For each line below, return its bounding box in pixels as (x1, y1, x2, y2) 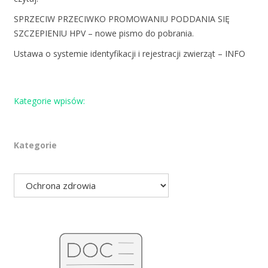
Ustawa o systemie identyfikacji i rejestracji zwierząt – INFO (13, 48, 245, 60)
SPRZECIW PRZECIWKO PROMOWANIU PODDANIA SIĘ (13, 13, 230, 25)
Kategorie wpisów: (13, 95, 85, 107)
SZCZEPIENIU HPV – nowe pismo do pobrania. (13, 28, 194, 39)
